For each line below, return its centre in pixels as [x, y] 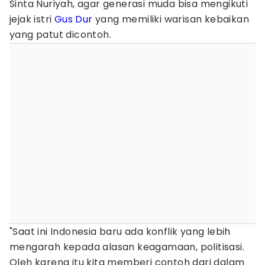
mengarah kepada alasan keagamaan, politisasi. [127, 247]
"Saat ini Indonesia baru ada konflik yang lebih [120, 232]
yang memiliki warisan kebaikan [171, 19]
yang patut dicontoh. [60, 35]
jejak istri [32, 19]
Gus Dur [73, 19]
